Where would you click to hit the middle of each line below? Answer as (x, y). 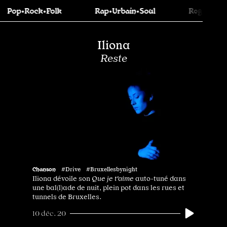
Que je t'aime (113, 178)
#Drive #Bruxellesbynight (99, 169)
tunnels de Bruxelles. (67, 197)
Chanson (44, 169)
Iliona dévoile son (62, 178)
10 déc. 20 (49, 213)
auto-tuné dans (161, 178)
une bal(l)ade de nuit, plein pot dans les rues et (108, 187)
